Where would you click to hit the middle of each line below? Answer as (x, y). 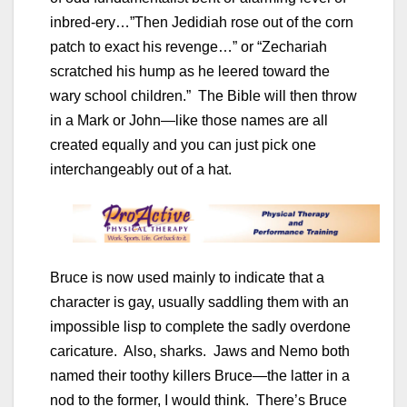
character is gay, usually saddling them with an (199, 302)
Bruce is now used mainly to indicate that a (187, 277)
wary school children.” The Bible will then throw (203, 95)
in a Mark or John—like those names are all (189, 120)
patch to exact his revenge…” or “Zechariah (189, 46)
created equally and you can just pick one (183, 144)
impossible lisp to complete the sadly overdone (200, 326)
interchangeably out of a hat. (141, 169)
